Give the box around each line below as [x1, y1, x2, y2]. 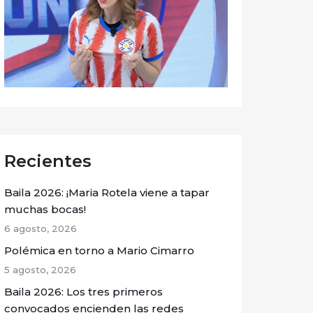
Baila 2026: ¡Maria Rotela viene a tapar [4, 185, 210, 199]
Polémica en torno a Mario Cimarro [4, 243, 194, 257]
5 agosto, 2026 [4, 263, 76, 275]
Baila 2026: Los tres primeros [4, 284, 163, 298]
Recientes [4, 150, 92, 171]
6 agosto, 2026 [4, 222, 77, 234]
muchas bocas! [4, 202, 86, 216]
